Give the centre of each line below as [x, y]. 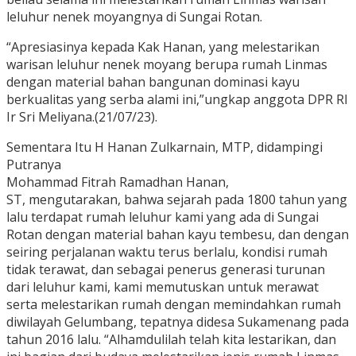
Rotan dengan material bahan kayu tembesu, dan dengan [178, 235]
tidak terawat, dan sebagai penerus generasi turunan [166, 270]
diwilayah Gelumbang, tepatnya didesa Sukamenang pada [178, 322]
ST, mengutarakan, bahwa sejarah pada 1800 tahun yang [177, 200]
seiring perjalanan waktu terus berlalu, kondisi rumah [167, 252]
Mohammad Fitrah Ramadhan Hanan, [118, 182]
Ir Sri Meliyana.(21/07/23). [82, 117]
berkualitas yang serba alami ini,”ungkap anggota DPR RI [177, 100]
